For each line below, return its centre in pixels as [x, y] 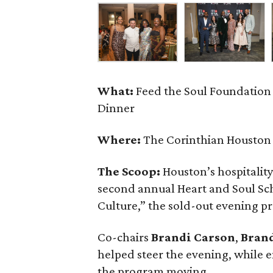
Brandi [172, 237]
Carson [215, 237]
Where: [119, 140]
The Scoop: [130, 171]
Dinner [116, 108]
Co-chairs [125, 237]
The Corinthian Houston [206, 140]
